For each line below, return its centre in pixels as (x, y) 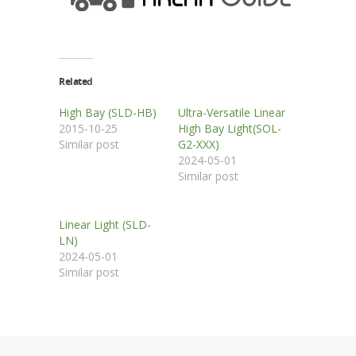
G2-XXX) (199, 145)
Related (76, 82)
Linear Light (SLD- (105, 225)
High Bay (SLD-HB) (108, 113)
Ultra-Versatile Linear (232, 113)
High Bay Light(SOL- (230, 129)
